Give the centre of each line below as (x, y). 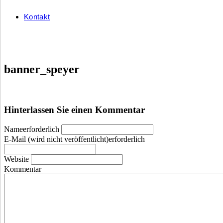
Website (16, 159)
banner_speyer (42, 69)
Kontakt (37, 17)
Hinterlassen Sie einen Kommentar (74, 110)
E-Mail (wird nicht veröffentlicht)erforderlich (74, 139)
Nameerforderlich (32, 129)
